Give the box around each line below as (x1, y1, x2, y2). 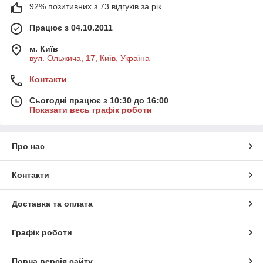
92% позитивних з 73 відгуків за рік (29, 2, 161, 12)
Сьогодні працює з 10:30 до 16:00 (29, 96, 168, 106)
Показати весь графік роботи (29, 105, 152, 115)
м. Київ (29, 44, 58, 54)
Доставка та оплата (12, 199, 93, 209)
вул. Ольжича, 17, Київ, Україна (29, 53, 150, 63)
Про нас (12, 141, 45, 151)
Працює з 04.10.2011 (29, 23, 113, 33)
